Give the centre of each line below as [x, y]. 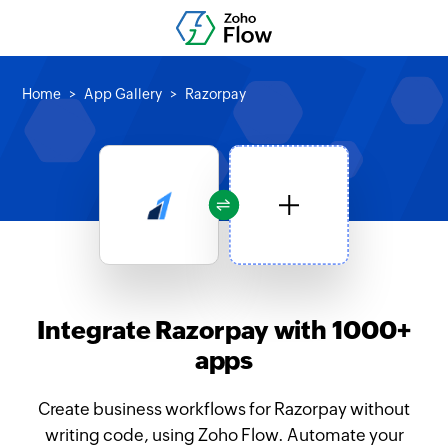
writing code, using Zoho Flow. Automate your [224, 435]
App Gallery [123, 94]
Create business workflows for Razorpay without [224, 409]
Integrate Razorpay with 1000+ [224, 330]
